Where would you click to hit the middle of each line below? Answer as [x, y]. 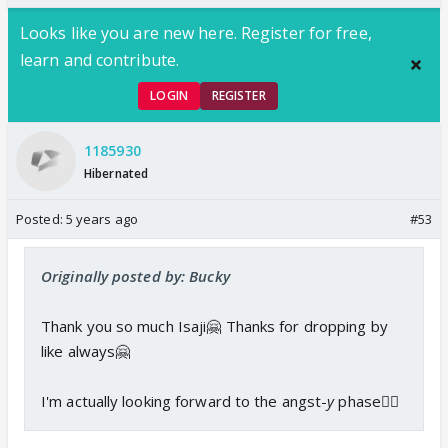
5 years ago [101, 218]
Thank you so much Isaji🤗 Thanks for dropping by [214, 325]
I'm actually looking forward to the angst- [184, 400]
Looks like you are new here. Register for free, [196, 32]
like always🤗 [86, 350]
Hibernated [116, 174]
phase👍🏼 [369, 400]
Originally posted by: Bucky [135, 275]
